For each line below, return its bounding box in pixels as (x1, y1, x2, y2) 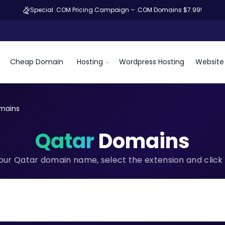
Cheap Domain (10, 57, 63, 67)
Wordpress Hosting (119, 57, 184, 67)
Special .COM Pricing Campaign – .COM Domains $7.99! (30, 6, 202, 14)
